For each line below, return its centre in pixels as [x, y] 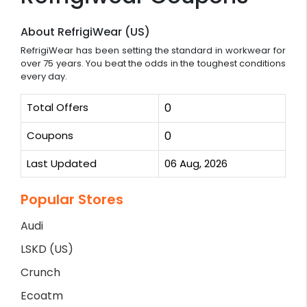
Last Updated [62, 163]
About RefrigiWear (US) [85, 32]
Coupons [50, 135]
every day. [44, 76]
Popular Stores [72, 199]
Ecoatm [42, 296]
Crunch [40, 272]
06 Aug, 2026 [196, 163]
